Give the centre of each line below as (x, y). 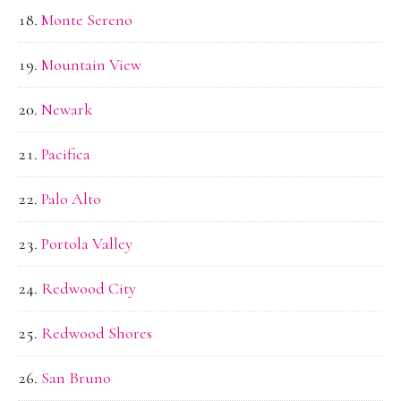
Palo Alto (71, 198)
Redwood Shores (97, 333)
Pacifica (66, 154)
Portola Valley (87, 243)
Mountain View (91, 64)
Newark (67, 109)
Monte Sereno (87, 19)
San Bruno (76, 377)
